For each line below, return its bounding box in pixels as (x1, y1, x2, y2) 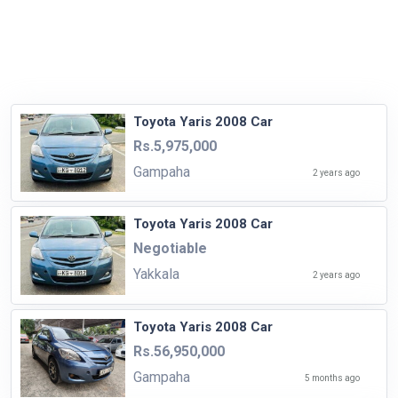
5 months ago (304, 372, 360, 383)
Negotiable (132, 240, 207, 258)
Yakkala (132, 266, 179, 283)
